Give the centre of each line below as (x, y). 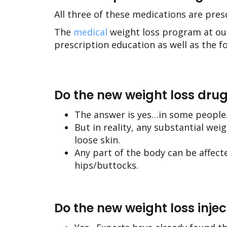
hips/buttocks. (106, 165)
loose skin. (97, 140)
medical (92, 32)
